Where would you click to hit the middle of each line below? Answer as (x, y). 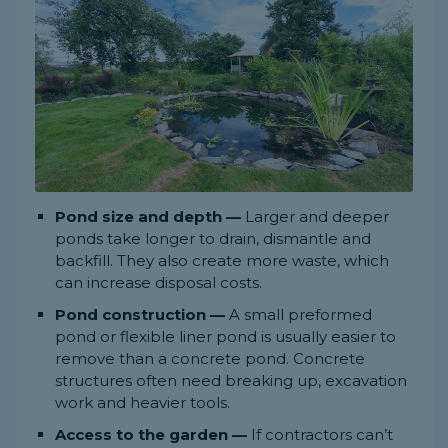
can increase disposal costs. (158, 282)
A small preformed (298, 314)
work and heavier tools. (142, 402)
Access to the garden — (151, 434)
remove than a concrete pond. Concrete (210, 358)
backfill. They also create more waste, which (222, 260)
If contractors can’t (320, 434)
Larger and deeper (315, 216)
